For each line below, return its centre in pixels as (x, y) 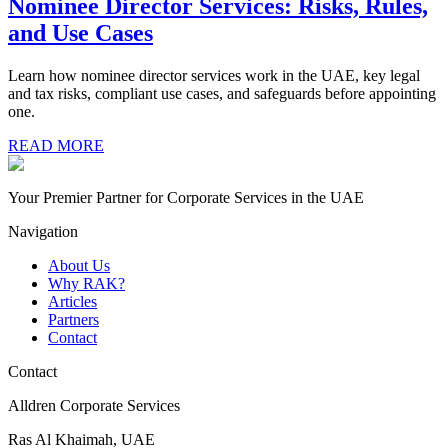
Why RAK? (86, 284)
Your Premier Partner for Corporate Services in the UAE (186, 198)
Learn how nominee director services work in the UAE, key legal (214, 76)
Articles (72, 302)
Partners (73, 320)
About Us (79, 266)
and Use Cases (80, 33)
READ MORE (56, 146)
